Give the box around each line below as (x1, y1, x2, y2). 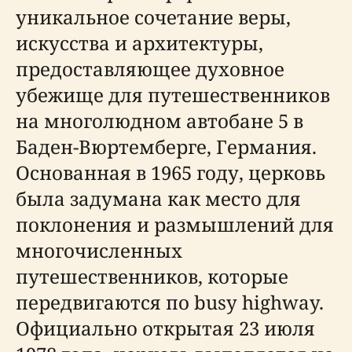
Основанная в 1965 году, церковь (16, 159, 325, 185)
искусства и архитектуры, (16, 30, 263, 56)
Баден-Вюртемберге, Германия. (16, 134, 317, 159)
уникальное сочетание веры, (16, 4, 291, 30)
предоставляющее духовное (16, 56, 284, 82)
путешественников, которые (16, 263, 288, 289)
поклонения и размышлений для (16, 211, 334, 237)
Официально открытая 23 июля (16, 315, 315, 341)
